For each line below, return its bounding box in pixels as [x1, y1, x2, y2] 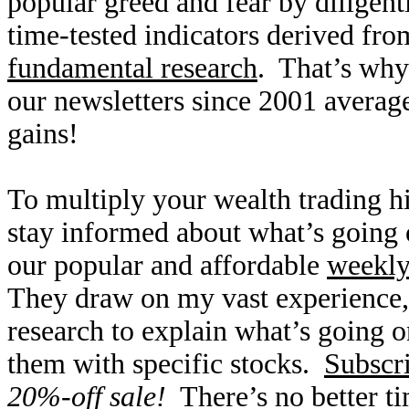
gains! [7, 118, 79, 150]
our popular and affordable [7, 249, 327, 281]
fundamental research [7, 52, 257, 84]
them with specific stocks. [7, 348, 324, 380]
